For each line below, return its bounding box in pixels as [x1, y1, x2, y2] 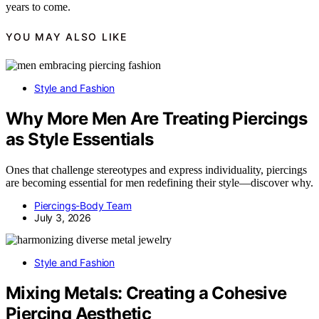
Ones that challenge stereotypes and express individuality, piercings [6, 163, 307, 176]
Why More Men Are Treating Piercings [6, 108, 307, 129]
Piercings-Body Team [34, 199, 132, 211]
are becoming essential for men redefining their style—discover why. [6, 176, 313, 189]
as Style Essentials [6, 128, 154, 150]
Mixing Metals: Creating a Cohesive [6, 282, 287, 303]
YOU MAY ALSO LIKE [6, 30, 127, 43]
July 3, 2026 [34, 211, 91, 224]
